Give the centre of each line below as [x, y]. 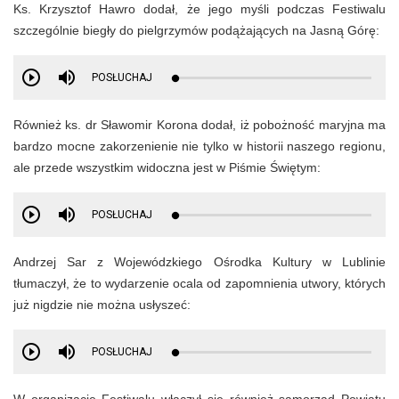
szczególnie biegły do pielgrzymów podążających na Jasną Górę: [196, 31]
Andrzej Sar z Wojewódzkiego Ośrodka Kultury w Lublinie [199, 262]
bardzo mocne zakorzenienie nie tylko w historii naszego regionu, [199, 147]
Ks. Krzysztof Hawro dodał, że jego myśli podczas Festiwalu [199, 9]
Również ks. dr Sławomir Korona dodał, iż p [137, 125]
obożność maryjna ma [323, 125]
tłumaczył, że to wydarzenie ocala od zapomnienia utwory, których [199, 284]
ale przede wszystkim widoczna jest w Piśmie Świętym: [167, 168]
